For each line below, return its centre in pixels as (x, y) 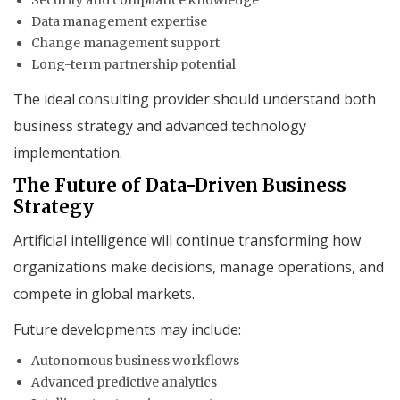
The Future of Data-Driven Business (180, 185)
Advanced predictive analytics (124, 382)
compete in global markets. (104, 293)
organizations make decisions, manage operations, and (199, 267)
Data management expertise (119, 21)
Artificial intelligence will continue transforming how (187, 240)
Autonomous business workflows (135, 360)
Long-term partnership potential (133, 64)
